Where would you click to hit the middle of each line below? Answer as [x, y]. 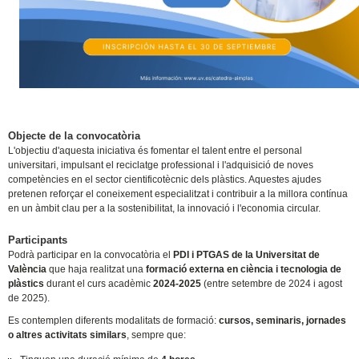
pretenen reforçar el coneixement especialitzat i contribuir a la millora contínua [178, 194]
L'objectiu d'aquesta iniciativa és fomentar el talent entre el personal [155, 151]
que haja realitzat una [97, 270]
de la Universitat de [276, 255]
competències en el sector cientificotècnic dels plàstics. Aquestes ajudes [165, 180]
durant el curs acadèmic [98, 284]
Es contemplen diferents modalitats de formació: [114, 321]
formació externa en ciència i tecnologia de [244, 270]
